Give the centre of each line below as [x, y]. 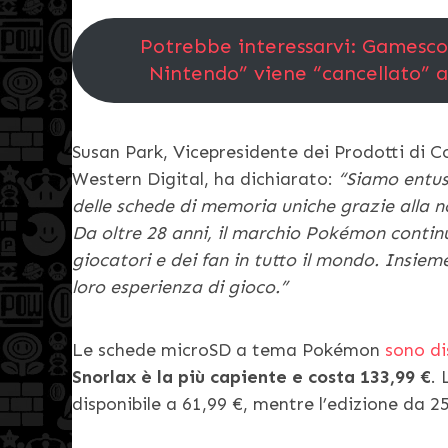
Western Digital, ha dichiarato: [205, 178]
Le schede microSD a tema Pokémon [228, 349]
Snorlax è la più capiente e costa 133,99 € [251, 376]
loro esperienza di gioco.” [180, 286]
